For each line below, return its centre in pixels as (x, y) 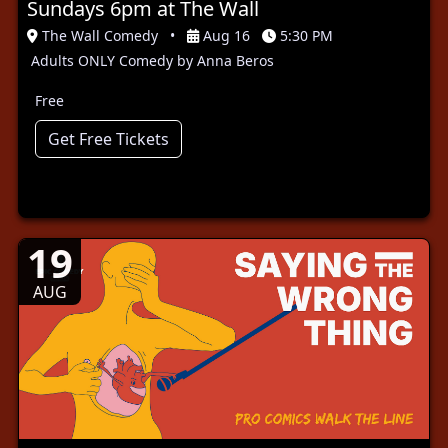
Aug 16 (226, 35)
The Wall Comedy (100, 35)
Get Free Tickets (108, 138)
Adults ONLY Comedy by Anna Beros (152, 60)
